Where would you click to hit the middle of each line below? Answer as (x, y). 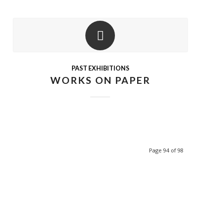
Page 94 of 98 (166, 150)
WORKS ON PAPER (100, 80)
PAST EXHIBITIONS (100, 68)
